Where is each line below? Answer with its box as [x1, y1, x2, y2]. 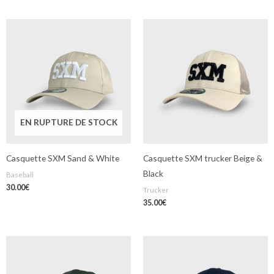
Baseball [6, 171, 34, 179]
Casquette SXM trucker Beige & [143, 153, 262, 164]
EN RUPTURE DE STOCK [20, 117, 117, 128]
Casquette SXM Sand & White [6, 153, 119, 164]
